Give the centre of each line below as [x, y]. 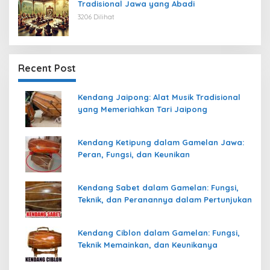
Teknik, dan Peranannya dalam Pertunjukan [165, 199]
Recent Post [47, 68]
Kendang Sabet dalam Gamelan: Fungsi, [158, 187]
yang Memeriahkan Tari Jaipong [143, 109]
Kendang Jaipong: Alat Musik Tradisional [159, 97]
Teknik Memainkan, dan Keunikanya [148, 244]
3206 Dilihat [96, 17]
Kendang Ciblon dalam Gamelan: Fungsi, [159, 232]
